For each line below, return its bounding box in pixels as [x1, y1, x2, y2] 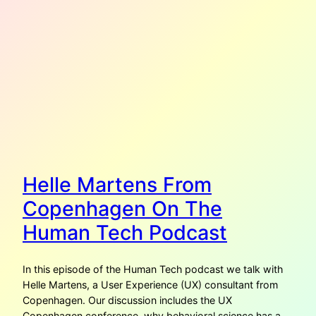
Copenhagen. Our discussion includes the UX [23, 294, 232, 307]
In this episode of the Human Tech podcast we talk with [23, 263, 283, 276]
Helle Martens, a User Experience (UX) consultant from [23, 279, 278, 291]
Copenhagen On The [23, 196, 222, 221]
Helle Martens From [23, 172, 212, 197]
